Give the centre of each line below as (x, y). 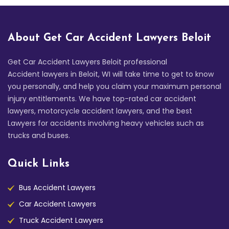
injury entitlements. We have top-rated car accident (102, 99)
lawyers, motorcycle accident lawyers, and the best (100, 111)
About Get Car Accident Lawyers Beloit (109, 38)
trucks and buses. (39, 136)
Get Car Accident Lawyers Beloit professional (87, 62)
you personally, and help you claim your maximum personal (114, 87)
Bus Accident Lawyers (57, 188)
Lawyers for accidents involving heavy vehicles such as (106, 123)
